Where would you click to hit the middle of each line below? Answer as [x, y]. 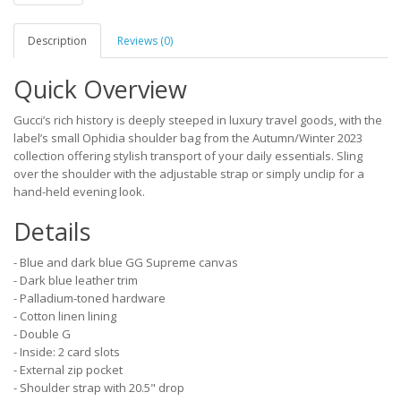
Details [52, 231]
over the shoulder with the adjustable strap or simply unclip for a [189, 174]
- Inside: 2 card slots [67, 352]
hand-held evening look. [79, 192]
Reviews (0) [145, 41]
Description [57, 41]
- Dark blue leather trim [76, 280]
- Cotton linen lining [65, 316]
